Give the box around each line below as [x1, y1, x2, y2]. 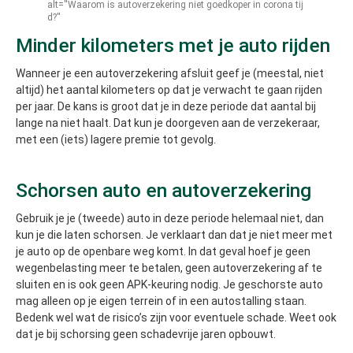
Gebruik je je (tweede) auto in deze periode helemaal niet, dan [16, 212, 324, 225]
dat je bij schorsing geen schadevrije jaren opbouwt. [16, 328, 276, 341]
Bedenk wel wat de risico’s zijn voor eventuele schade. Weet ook [16, 311, 336, 325]
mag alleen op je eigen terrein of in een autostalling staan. [16, 295, 307, 308]
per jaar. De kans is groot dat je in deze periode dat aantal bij [16, 100, 316, 113]
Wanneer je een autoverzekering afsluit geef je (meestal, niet [16, 67, 324, 80]
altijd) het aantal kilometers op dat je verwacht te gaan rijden [16, 84, 322, 97]
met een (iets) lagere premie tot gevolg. [16, 133, 216, 147]
